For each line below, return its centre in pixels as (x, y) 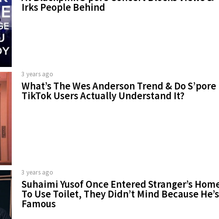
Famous (39, 204)
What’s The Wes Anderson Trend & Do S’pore (119, 86)
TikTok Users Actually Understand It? (103, 96)
